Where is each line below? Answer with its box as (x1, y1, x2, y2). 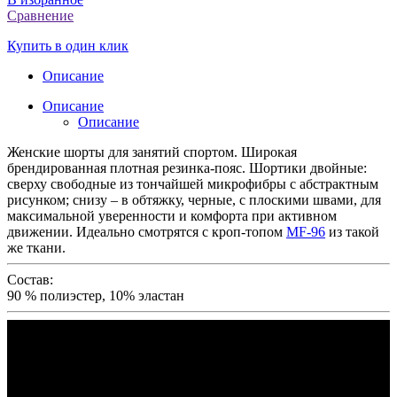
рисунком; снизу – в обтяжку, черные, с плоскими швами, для (7, 191, 381, 207)
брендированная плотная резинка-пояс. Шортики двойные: (7, 160, 367, 175)
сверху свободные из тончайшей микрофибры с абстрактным (7, 175, 378, 191)
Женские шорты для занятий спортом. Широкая (7, 144, 297, 160)
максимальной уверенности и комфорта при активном (7, 207, 337, 223)
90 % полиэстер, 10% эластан (7, 287, 184, 303)
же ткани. (7, 239, 66, 255)
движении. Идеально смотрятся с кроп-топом (7, 223, 286, 239)
